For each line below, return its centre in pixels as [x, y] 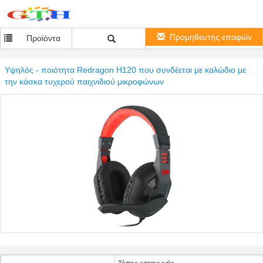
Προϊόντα [44, 38]
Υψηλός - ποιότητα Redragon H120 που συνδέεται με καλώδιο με [125, 70]
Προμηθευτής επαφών [210, 37]
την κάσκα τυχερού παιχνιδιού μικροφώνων [84, 82]
